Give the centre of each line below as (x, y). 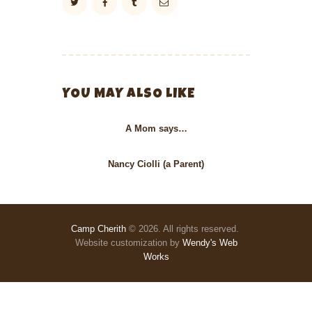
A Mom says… (156, 128)
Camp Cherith (98, 228)
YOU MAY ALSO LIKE (128, 95)
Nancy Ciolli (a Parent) (156, 164)
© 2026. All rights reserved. (184, 228)
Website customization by (128, 242)
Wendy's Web (210, 242)
